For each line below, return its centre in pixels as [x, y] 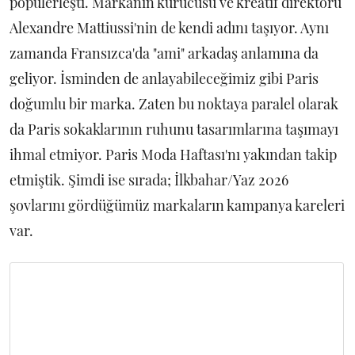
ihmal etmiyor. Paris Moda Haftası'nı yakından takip [173, 155]
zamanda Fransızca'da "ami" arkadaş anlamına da [164, 53]
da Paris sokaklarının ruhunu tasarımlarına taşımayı [174, 129]
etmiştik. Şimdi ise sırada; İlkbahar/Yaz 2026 [149, 180]
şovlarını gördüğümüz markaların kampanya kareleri [177, 205]
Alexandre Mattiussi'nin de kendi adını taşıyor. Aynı [169, 28]
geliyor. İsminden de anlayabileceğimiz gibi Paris [164, 78]
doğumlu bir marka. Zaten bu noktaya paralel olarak [174, 104]
